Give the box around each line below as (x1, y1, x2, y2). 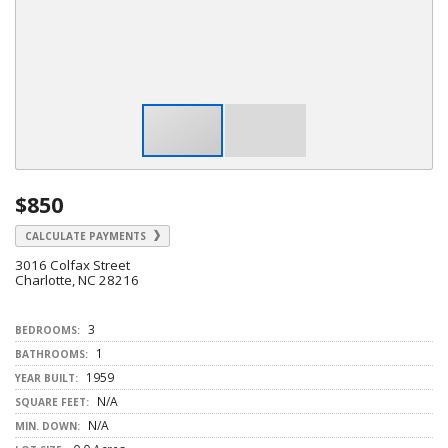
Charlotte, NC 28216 (15, 271, 142, 289)
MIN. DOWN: (15, 419, 80, 433)
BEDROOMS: (15, 323, 80, 337)
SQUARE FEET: (15, 395, 89, 409)
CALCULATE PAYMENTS (25, 229, 149, 244)
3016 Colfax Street (15, 256, 130, 274)
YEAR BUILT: (15, 371, 78, 385)
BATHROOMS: (15, 347, 88, 361)
